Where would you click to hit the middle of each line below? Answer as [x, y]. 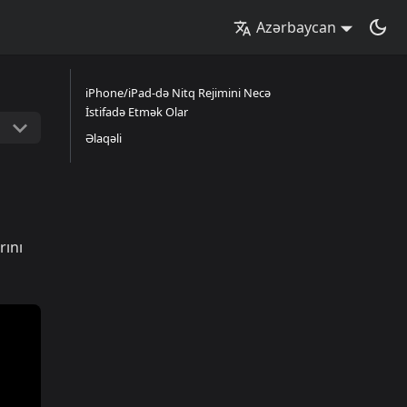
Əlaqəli [104, 138]
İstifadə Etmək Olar [137, 112]
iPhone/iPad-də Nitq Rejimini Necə [178, 93]
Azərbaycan [297, 27]
